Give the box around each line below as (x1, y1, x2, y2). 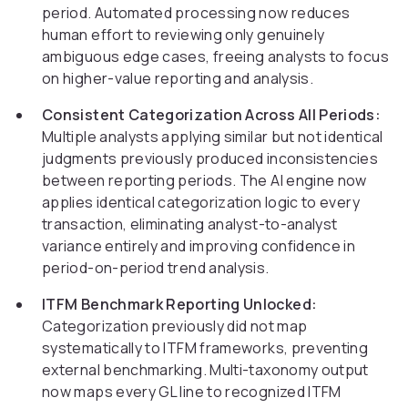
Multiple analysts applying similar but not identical (42, 127, 383, 148)
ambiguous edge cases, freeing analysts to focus (42, 46, 389, 67)
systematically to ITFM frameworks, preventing (42, 338, 369, 359)
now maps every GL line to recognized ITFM (42, 382, 342, 403)
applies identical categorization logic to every (42, 192, 360, 213)
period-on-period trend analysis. (42, 258, 270, 279)
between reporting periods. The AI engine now (42, 170, 367, 191)
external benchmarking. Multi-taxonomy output (42, 360, 369, 381)
